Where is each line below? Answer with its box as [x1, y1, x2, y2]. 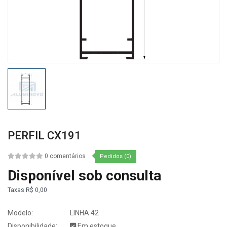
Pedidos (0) [100, 153, 131, 160]
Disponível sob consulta [8, 167, 161, 184]
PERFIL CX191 [8, 129, 81, 142]
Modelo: [8, 208, 33, 217]
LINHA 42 [68, 208, 99, 217]
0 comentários [45, 153, 86, 160]
